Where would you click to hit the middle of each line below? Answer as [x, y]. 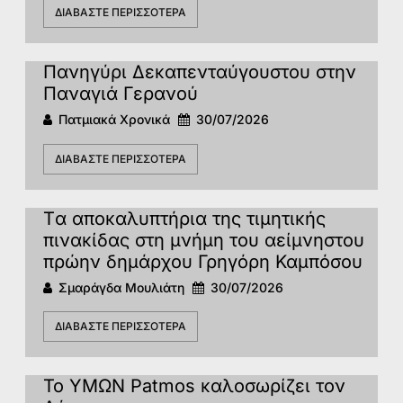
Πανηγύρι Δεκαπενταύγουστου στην [200, 72]
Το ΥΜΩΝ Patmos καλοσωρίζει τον [194, 386]
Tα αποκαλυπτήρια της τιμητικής [184, 218]
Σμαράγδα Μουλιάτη [121, 287]
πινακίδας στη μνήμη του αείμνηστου [204, 240]
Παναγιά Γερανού [121, 94]
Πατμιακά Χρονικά [114, 120]
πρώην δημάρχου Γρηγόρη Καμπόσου [203, 261]
